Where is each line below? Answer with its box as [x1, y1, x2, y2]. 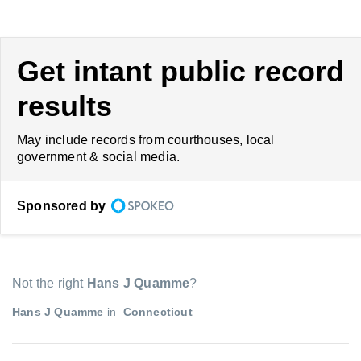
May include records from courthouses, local [17, 133, 275, 147]
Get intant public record [17, 55, 344, 88]
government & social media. [17, 150, 180, 164]
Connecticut [119, 305, 193, 318]
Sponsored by [17, 199, 106, 213]
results [17, 89, 112, 122]
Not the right [12, 276, 87, 290]
